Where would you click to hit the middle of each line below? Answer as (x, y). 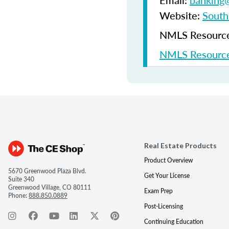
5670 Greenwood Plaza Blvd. (47, 171)
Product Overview (168, 160)
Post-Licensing (163, 206)
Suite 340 (21, 179)
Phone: (18, 196)
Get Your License (167, 176)
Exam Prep (158, 191)
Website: (181, 15)
